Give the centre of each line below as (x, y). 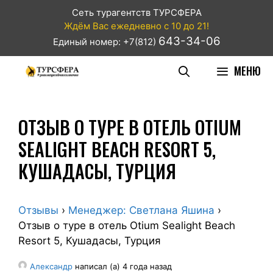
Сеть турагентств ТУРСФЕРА (136, 12)
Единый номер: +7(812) (105, 42)
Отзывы (38, 210)
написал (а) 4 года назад (122, 266)
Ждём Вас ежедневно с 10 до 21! (136, 26)
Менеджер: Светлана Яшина (141, 210)
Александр (51, 266)
